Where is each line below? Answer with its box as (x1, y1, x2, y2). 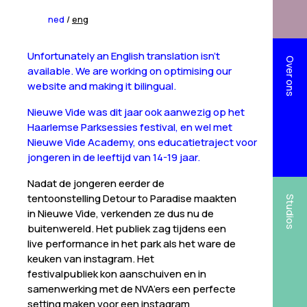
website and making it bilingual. (27, 79, 176, 94)
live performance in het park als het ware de (27, 236, 236, 251)
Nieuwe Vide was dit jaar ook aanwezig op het (27, 105, 245, 120)
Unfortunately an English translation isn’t (27, 49, 220, 64)
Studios (284, 194, 297, 230)
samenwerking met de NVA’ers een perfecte (27, 282, 236, 297)
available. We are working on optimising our (27, 64, 232, 79)
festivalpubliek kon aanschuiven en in (27, 267, 206, 282)
